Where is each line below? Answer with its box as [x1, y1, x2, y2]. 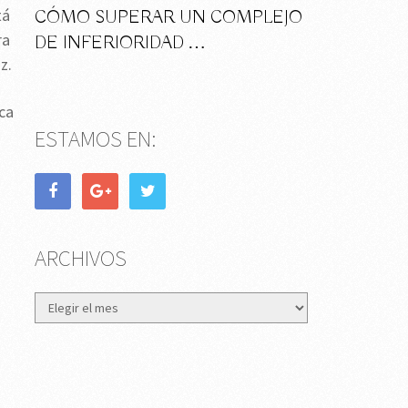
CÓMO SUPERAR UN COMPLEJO [35, 5, 302, 29]
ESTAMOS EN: [35, 123, 157, 153]
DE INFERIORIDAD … [35, 31, 206, 55]
